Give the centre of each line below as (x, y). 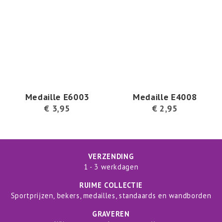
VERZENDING (111, 156)
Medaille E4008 (165, 97)
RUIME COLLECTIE (111, 185)
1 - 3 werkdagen (111, 166)
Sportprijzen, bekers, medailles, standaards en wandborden (111, 195)
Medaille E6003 (57, 97)
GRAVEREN (111, 214)
